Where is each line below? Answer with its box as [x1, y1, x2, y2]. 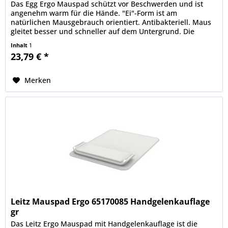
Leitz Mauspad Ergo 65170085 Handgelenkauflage [11, 195, 210, 207]
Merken [24, 75, 51, 85]
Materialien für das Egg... [11, 35, 97, 45]
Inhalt [11, 41, 30, 49]
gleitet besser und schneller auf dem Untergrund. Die [11, 26, 195, 36]
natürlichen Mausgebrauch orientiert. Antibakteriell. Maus [11, 17, 212, 27]
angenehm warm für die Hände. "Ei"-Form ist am [11, 8, 178, 18]
